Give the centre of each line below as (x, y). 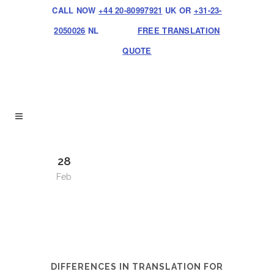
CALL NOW (75, 10)
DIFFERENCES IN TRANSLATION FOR (137, 267)
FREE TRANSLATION (179, 30)
